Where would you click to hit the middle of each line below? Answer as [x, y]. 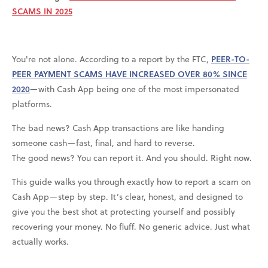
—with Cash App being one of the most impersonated [135, 89]
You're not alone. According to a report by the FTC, [112, 59]
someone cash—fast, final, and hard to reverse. [103, 142]
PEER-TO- [230, 59]
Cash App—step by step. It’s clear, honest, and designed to [127, 196]
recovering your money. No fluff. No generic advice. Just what [131, 226]
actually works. [40, 241]
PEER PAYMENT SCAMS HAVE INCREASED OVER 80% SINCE [130, 74]
